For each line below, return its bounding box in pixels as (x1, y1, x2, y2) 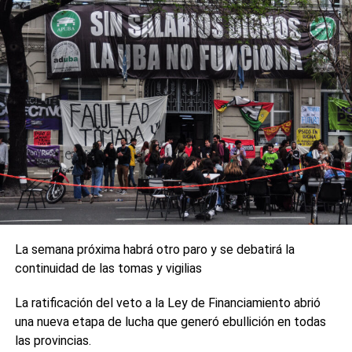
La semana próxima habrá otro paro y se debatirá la (14, 242, 295, 258)
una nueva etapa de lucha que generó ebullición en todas (14, 314, 326, 330)
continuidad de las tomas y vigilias (14, 261, 202, 277)
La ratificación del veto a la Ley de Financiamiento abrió (14, 295, 321, 311)
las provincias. (14, 333, 91, 349)
